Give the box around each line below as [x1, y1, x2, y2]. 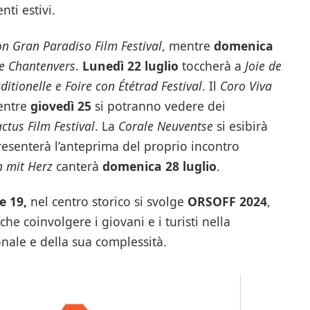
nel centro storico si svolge [26, 193, 188, 210]
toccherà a [178, 57, 245, 74]
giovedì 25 [30, 97, 95, 114]
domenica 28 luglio [102, 157, 217, 174]
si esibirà [212, 117, 268, 134]
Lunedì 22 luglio [82, 57, 179, 74]
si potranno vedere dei [94, 97, 226, 114]
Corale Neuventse [118, 117, 213, 134]
